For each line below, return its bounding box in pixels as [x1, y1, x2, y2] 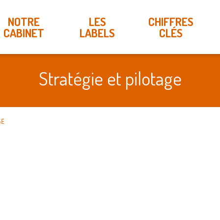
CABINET [3, 26, 44, 40]
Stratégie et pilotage [38, 66, 182, 90]
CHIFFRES [148, 14, 193, 28]
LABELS [80, 26, 115, 40]
